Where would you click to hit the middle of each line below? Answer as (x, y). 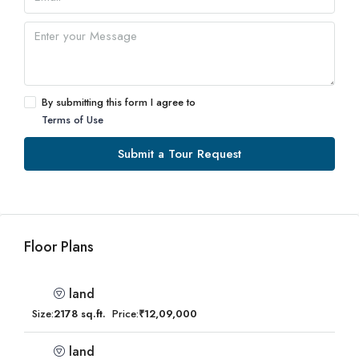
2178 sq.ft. (80, 314)
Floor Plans (59, 247)
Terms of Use (73, 120)
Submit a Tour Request (179, 154)
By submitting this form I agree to (119, 102)
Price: (125, 314)
